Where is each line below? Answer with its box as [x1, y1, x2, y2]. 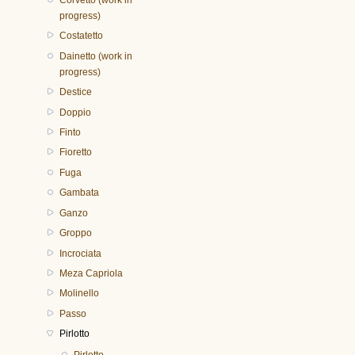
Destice [59, 86, 92, 98]
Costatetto [59, 30, 103, 42]
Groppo [59, 227, 92, 239]
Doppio [59, 106, 91, 118]
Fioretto [59, 147, 92, 158]
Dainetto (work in [59, 50, 132, 62]
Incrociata [59, 247, 101, 259]
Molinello [59, 288, 99, 300]
